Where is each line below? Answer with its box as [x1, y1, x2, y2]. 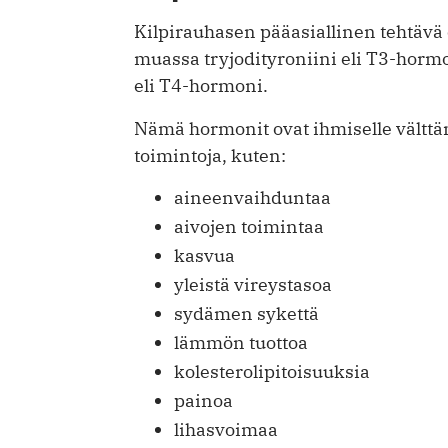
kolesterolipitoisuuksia [174, 359, 370, 383]
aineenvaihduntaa [174, 185, 331, 209]
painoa [174, 388, 233, 412]
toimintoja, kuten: [134, 143, 286, 167]
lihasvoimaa [174, 417, 278, 441]
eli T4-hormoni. [134, 73, 268, 97]
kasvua [174, 243, 235, 267]
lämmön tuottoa [174, 330, 308, 354]
